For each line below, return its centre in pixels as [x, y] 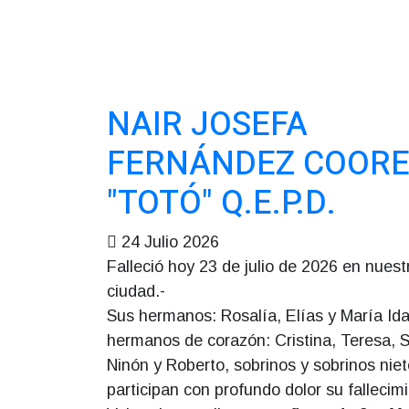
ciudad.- [136, 291]
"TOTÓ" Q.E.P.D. [221, 203]
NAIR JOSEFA [207, 125]
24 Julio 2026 [170, 242]
